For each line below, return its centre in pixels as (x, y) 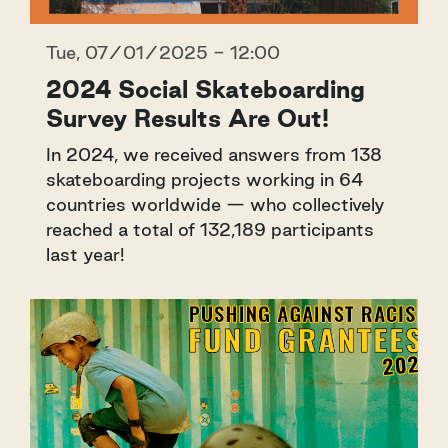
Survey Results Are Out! (187, 118)
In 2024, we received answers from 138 (214, 154)
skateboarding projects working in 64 (204, 179)
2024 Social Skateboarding (205, 89)
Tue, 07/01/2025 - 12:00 (163, 52)
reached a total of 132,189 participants (210, 229)
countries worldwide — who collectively (215, 204)
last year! (85, 254)
